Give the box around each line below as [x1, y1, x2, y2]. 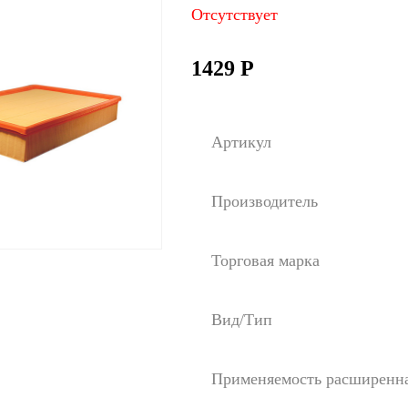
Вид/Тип [211, 311, 272, 329]
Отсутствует [191, 5, 278, 24]
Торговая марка [211, 251, 320, 270]
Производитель [211, 192, 318, 210]
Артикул [211, 133, 271, 151]
